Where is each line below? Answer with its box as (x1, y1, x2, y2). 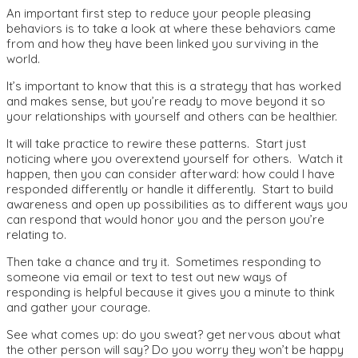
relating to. (6, 226, 73, 242)
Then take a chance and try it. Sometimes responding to (6, 253, 321, 269)
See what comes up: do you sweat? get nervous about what (6, 326, 340, 342)
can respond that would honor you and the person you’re (6, 211, 324, 227)
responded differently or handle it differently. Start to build (6, 181, 333, 197)
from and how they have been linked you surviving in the (6, 35, 319, 51)
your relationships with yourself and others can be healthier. (6, 108, 344, 124)
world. (6, 50, 46, 66)
